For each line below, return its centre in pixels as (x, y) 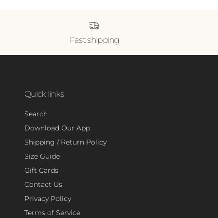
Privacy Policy (48, 198)
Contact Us (43, 184)
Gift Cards (41, 170)
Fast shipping (94, 39)
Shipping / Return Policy (65, 142)
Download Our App (57, 128)
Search (36, 114)
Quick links (44, 93)
